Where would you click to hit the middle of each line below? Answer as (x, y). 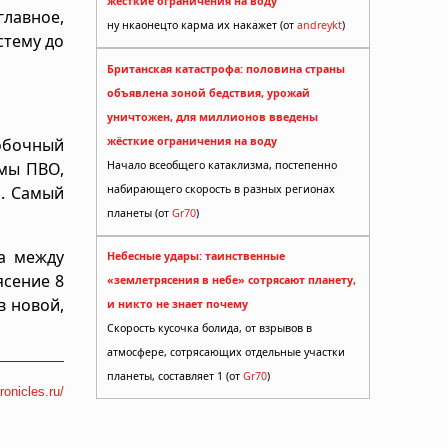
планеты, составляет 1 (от (175, 376)
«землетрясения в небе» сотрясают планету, (231, 280)
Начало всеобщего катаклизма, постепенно (222, 164)
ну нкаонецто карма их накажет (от (202, 25)
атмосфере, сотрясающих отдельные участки (226, 352)
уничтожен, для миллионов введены (212, 116)
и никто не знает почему (177, 304)
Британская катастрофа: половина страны (226, 68)
